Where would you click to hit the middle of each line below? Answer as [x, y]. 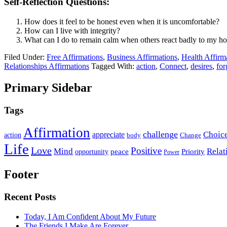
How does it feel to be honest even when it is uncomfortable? [122, 21]
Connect [173, 66]
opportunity [92, 152]
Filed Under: [25, 57]
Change [191, 135]
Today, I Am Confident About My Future [90, 216]
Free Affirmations [75, 57]
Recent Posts [30, 197]
